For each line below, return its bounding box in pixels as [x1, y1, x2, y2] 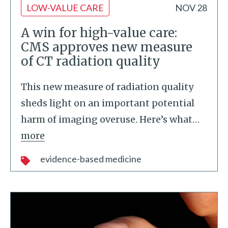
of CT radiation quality [21, 53, 160, 69]
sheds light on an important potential [21, 97, 194, 109]
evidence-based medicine [40, 153, 141, 164]
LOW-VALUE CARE [26, 2, 104, 13]
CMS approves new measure [21, 39, 192, 55]
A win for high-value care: [21, 25, 177, 41]
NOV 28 [175, 2, 207, 13]
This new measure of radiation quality [21, 81, 193, 93]
